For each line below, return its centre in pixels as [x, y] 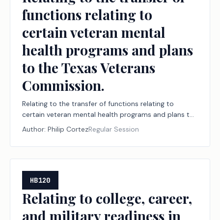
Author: [35, 129]
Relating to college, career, [107, 198]
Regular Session [114, 129]
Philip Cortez [68, 129]
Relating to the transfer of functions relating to [98, 104]
